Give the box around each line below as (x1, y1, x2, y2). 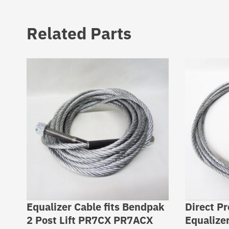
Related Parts (27, 22, 131, 44)
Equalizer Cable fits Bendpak (27, 200, 165, 214)
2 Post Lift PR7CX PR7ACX (27, 213, 153, 227)
